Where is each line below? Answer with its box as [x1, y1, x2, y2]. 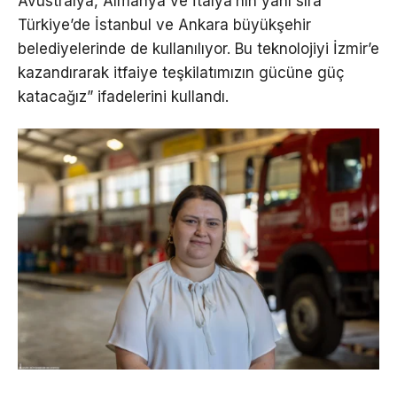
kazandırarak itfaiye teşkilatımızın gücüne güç [18, 63, 345, 82]
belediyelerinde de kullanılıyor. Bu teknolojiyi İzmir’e [18, 39, 379, 58]
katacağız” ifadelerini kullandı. [18, 87, 229, 105]
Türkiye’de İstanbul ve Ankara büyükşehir [18, 15, 311, 34]
